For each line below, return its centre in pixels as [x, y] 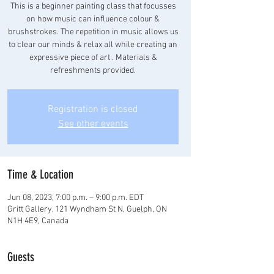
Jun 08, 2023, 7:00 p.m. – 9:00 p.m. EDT [76, 198]
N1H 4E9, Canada [38, 221]
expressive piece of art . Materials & [93, 57]
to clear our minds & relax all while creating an [93, 45]
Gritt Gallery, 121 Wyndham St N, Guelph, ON [87, 209]
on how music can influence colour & [93, 19]
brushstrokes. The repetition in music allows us [93, 32]
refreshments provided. [93, 70]
